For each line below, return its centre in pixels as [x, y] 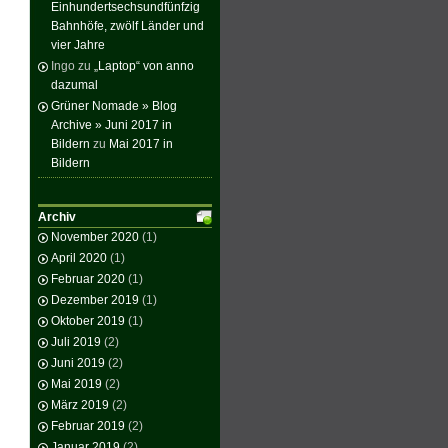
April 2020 [79, 258]
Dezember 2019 [95, 300]
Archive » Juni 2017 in [111, 125]
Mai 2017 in [141, 144]
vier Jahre [78, 45]
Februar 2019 [88, 426]
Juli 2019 [76, 342]
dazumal [74, 85]
